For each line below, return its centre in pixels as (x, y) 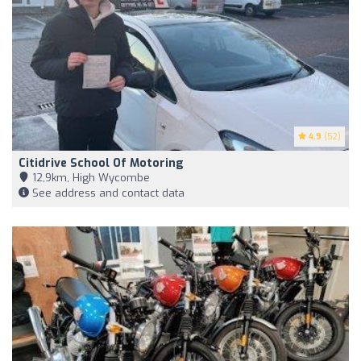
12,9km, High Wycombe (89, 177)
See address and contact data (107, 193)
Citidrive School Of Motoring (101, 163)
